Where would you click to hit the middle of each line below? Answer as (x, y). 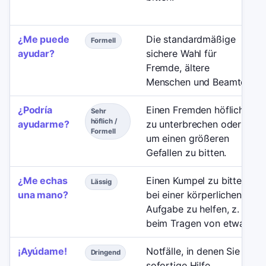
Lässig (101, 181)
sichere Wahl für (181, 53)
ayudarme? (43, 124)
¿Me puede (43, 39)
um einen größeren (187, 138)
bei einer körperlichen (194, 194)
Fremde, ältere (178, 67)
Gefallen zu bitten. (186, 152)
